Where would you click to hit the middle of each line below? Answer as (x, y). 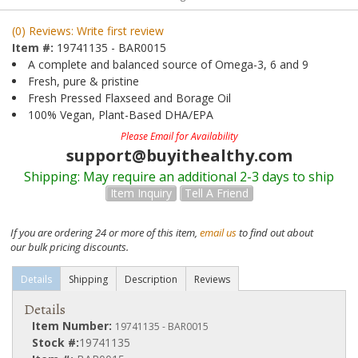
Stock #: (56, 342)
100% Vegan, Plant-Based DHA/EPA (121, 115)
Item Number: (74, 326)
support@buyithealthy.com (179, 155)
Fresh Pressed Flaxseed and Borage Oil (129, 98)
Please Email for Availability (179, 136)
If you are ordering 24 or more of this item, (105, 233)
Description (151, 279)
